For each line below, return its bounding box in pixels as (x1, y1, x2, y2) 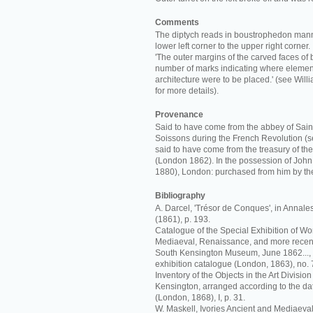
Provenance (155, 110, 203, 119)
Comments (155, 17, 199, 27)
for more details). (155, 86, 219, 96)
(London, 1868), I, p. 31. (155, 293, 245, 303)
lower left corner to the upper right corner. (155, 41, 310, 51)
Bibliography (155, 191, 205, 201)
